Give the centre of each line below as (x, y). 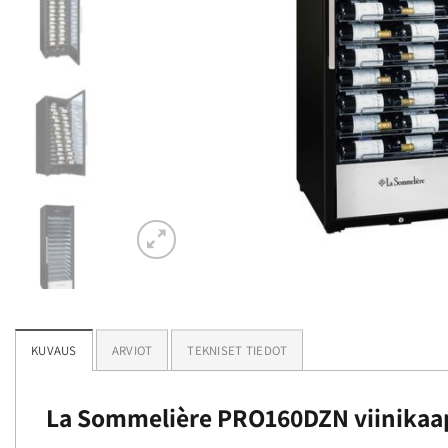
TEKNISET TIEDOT (237, 350)
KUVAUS (54, 350)
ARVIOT (132, 350)
